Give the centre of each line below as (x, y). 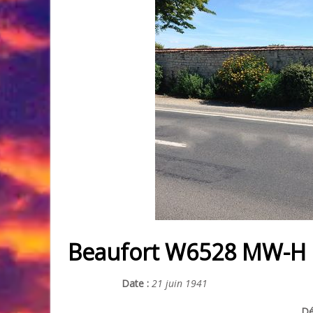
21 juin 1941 (178, 283)
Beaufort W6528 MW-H (187, 252)
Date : (135, 283)
